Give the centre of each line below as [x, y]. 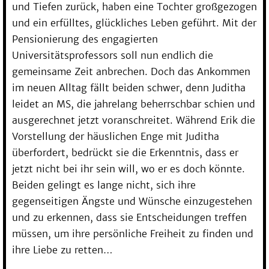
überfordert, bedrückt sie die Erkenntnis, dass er [125, 152]
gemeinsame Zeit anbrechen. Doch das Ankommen [131, 71]
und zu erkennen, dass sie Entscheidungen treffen [129, 217]
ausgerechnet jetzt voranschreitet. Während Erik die [134, 120]
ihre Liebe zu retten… [62, 249]
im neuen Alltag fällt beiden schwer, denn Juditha [129, 87]
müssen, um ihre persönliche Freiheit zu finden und [133, 233]
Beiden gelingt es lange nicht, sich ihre [104, 185]
